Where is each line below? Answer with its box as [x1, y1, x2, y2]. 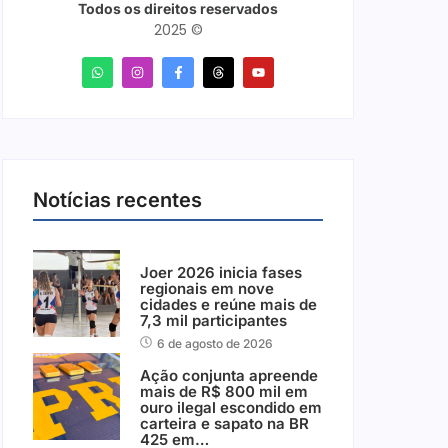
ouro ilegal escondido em [139, 398, 322, 418]
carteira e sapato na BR [139, 414, 309, 434]
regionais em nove [139, 279, 274, 299]
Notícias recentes [33, 188, 202, 213]
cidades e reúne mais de [139, 295, 317, 315]
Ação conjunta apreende [139, 366, 318, 386]
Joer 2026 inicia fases [139, 263, 302, 283]
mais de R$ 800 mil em [139, 382, 308, 402]
